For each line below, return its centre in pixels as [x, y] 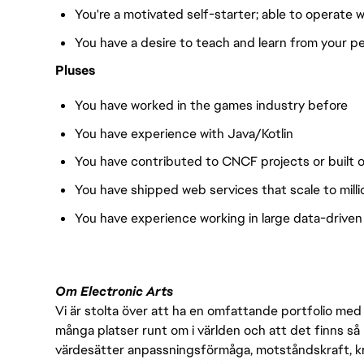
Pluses [75, 71]
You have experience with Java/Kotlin [184, 133]
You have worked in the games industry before [211, 105]
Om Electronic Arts [114, 292]
